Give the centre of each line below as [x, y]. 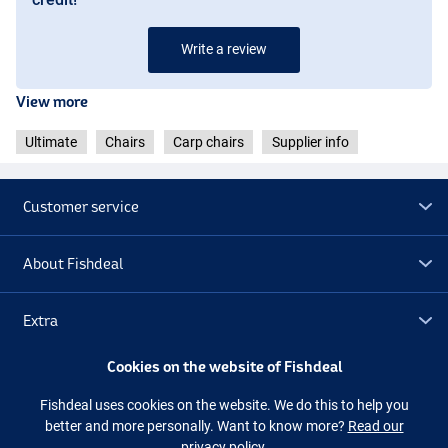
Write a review [224, 48]
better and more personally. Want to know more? [196, 425]
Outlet [45, 377]
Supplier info [310, 141]
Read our [375, 425]
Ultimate [51, 141]
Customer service [81, 206]
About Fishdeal [73, 263]
